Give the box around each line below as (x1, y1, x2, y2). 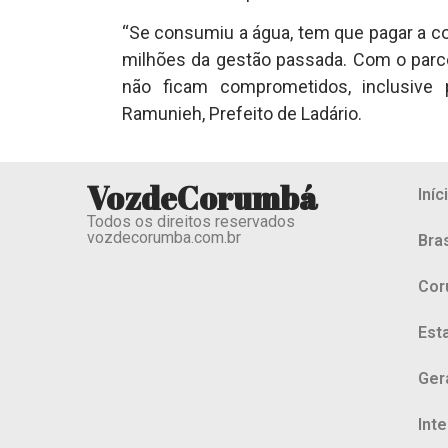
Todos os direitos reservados (87, 211, 296, 231)
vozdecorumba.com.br (87, 227, 242, 247)
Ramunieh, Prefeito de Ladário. (122, 103, 362, 125)
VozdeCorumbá (87, 175, 319, 219)
